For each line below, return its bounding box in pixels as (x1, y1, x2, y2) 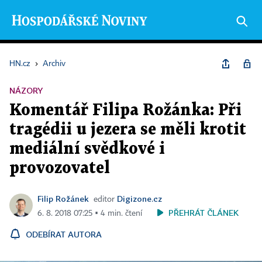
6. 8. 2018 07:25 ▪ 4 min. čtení (37, 209, 142, 218)
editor (94, 195, 117, 204)
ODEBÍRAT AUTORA (26, 229, 102, 239)
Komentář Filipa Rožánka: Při (9, 103, 242, 118)
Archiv (43, 60, 65, 68)
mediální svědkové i (9, 142, 165, 157)
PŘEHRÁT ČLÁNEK (168, 208, 239, 218)
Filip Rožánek (37, 194, 89, 204)
